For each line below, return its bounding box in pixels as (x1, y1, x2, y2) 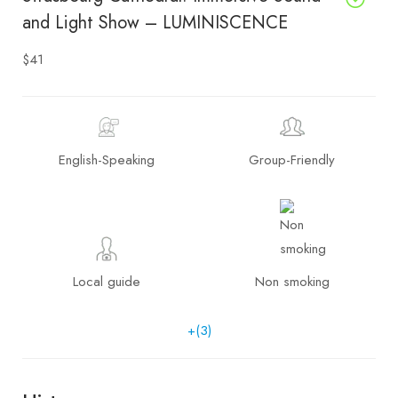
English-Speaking (58, 149, 155, 170)
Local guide (72, 271, 140, 291)
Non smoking (254, 271, 330, 291)
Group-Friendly (249, 149, 335, 170)
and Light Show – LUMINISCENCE (22, 9, 288, 36)
